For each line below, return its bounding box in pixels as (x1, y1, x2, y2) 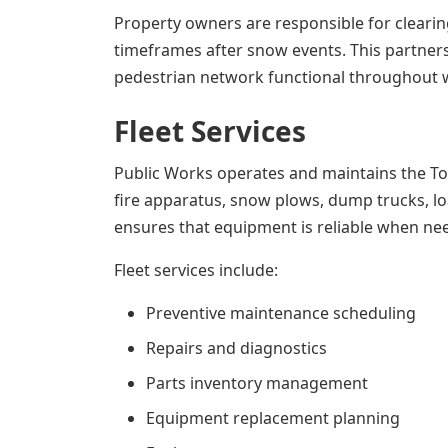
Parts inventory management (146, 372, 368, 394)
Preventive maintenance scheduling (146, 302, 416, 324)
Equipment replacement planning (146, 407, 400, 429)
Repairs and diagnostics (146, 337, 327, 359)
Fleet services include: (114, 259, 278, 281)
